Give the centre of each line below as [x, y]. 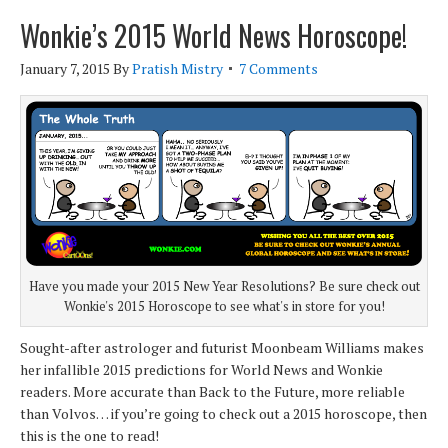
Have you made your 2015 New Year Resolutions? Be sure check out [224, 286]
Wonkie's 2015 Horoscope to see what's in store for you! [224, 306]
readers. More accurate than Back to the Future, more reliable [212, 392]
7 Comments [278, 68]
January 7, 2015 [65, 68]
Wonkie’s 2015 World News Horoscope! [213, 35]
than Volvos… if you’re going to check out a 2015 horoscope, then [223, 414]
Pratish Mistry [177, 68]
